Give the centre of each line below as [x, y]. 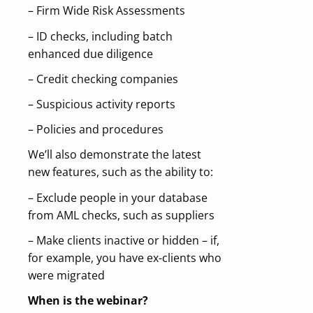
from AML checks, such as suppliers [123, 215]
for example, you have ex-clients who [125, 257]
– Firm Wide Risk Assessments [107, 11]
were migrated [68, 275]
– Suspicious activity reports [102, 104]
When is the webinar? [88, 300]
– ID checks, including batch [100, 36]
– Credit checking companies [103, 79]
